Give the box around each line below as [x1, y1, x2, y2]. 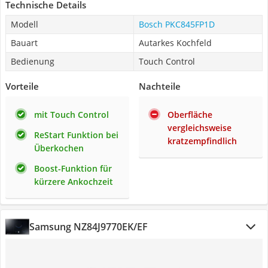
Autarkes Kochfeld [139, 37, 212, 48]
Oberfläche [167, 109, 212, 120]
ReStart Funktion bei [34, 129, 118, 141]
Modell [11, 19, 38, 30]
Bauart [11, 37, 38, 48]
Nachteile [139, 80, 181, 92]
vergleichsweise [167, 122, 232, 133]
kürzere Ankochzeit [34, 176, 113, 187]
